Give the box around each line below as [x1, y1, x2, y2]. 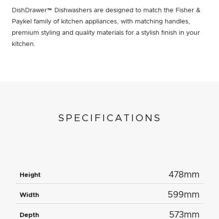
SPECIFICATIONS [58, 113, 161, 124]
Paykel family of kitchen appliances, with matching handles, [12, 19, 190, 25]
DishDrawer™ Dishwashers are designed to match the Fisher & [12, 7, 200, 14]
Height [20, 172, 41, 178]
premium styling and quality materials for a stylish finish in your [12, 30, 200, 37]
